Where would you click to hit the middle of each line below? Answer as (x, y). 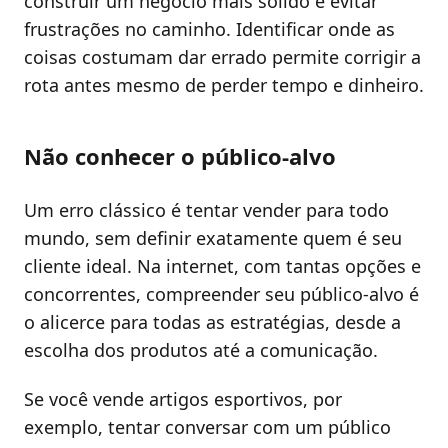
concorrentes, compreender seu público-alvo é (221, 293)
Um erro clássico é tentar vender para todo (206, 209)
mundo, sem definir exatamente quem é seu (213, 237)
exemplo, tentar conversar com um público (207, 427)
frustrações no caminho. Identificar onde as (209, 29)
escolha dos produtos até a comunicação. (201, 349)
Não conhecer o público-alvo (180, 155)
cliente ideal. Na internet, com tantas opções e (222, 265)
